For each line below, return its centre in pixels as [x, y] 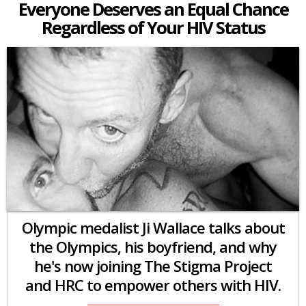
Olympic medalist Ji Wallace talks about [153, 227]
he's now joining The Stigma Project [153, 265]
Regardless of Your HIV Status [153, 27]
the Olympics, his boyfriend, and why [153, 246]
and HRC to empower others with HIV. [153, 284]
